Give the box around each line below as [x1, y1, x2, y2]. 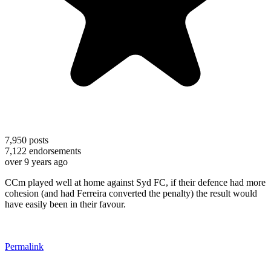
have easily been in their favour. [5, 198, 126, 209]
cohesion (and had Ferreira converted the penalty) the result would [5, 188, 257, 198]
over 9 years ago [5, 156, 68, 167]
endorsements [27, 145, 81, 156]
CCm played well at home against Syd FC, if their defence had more [5, 177, 266, 188]
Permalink [5, 241, 44, 252]
